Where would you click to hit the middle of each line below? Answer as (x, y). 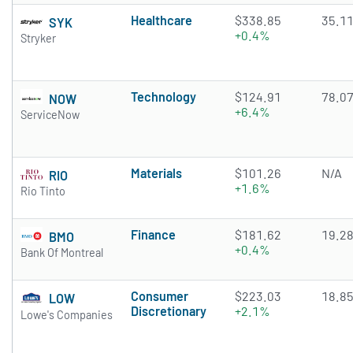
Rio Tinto (43, 191)
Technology (163, 97)
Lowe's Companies (67, 314)
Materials (156, 173)
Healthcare (162, 20)
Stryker (38, 39)
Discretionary (169, 311)
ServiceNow (50, 115)
